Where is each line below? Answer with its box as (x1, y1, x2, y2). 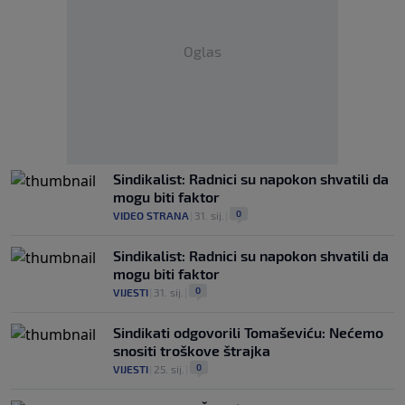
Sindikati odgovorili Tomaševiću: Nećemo (113, 324, 383, 341)
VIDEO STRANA (113, 209, 189, 221)
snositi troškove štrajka (113, 342, 270, 359)
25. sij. (154, 363, 184, 375)
